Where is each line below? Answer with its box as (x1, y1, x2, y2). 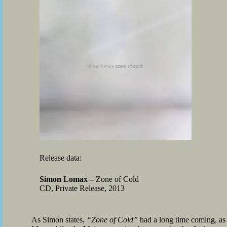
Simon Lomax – (40, 175, 94, 183)
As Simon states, (31, 215, 87, 224)
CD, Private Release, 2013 (40, 184, 125, 193)
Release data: (40, 154, 82, 162)
